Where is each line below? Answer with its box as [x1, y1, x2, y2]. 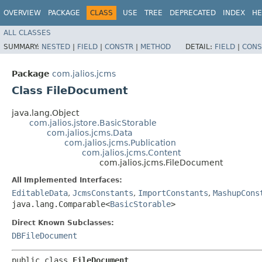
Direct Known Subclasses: [12, 218, 114, 227]
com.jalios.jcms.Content [82, 147, 181, 157]
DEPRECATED [170, 9, 216, 17]
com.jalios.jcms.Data [47, 127, 133, 137]
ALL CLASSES [4, 28, 51, 37]
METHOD [140, 42, 171, 51]
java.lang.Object [12, 108, 79, 118]
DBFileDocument [12, 230, 77, 240]
